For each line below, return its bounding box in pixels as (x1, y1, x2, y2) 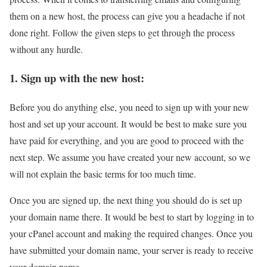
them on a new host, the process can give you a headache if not (10, 9, 245, 22)
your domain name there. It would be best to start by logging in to (10, 210, 254, 223)
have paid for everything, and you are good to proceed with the (10, 133, 244, 147)
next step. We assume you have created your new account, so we (10, 150, 250, 163)
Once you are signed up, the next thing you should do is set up (10, 193, 242, 206)
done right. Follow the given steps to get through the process (10, 26, 235, 39)
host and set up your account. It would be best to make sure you (10, 117, 247, 130)
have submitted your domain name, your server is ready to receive (10, 243, 253, 256)
